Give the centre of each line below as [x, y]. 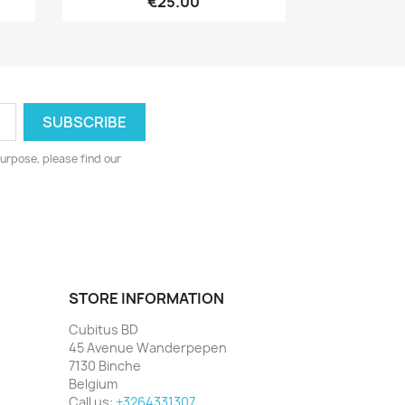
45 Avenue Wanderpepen [148, 347]
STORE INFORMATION [146, 298]
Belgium [93, 383]
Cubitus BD [104, 329]
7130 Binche [105, 365]
